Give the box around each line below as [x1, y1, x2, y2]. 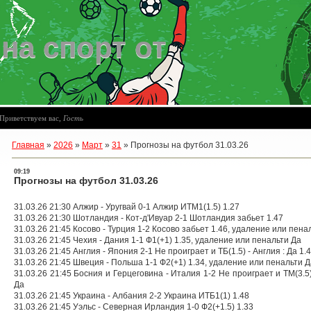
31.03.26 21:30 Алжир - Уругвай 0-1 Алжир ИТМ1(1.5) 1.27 [14, 202, 239, 212]
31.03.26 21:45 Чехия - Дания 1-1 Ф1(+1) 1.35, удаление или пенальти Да [14, 235, 301, 245]
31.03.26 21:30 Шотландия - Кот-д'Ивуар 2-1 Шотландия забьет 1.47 [14, 213, 283, 223]
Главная [12, 140, 44, 150]
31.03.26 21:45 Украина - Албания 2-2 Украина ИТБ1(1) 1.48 [14, 291, 249, 301]
